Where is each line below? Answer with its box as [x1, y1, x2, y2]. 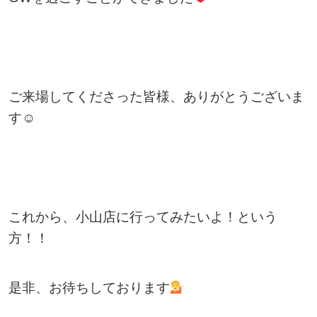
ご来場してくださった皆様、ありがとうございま [8, 88, 304, 104]
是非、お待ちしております [8, 279, 170, 295]
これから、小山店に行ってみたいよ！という [8, 209, 277, 224]
